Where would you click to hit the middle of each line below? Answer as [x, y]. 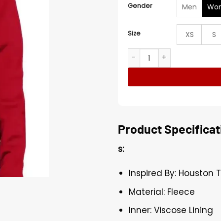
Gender [140, 5]
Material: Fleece [162, 192]
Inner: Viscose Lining [171, 210]
